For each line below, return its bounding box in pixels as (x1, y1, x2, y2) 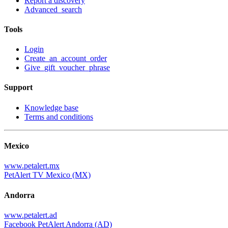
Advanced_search (24, 5, 82, 14)
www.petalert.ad (4, 210, 57, 219)
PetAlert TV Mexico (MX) (4, 170, 91, 180)
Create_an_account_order (24, 54, 107, 63)
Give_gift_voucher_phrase (24, 63, 110, 72)
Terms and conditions (24, 112, 93, 121)
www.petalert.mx (4, 161, 60, 170)
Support (4, 83, 33, 92)
